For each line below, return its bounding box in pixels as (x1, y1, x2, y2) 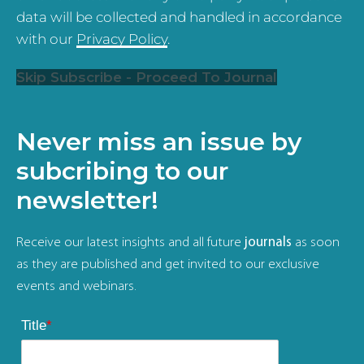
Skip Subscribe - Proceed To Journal (16, 69, 277, 86)
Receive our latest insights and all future (16, 236, 245, 250)
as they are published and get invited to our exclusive (16, 258, 319, 272)
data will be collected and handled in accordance (16, 9, 342, 26)
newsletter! (16, 185, 158, 216)
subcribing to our (16, 156, 228, 187)
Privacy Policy (76, 31, 167, 48)
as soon (295, 236, 340, 250)
